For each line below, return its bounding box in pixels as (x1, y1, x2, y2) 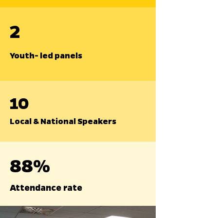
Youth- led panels (10, 50, 82, 60)
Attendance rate (10, 182, 82, 193)
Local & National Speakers (10, 116, 116, 126)
